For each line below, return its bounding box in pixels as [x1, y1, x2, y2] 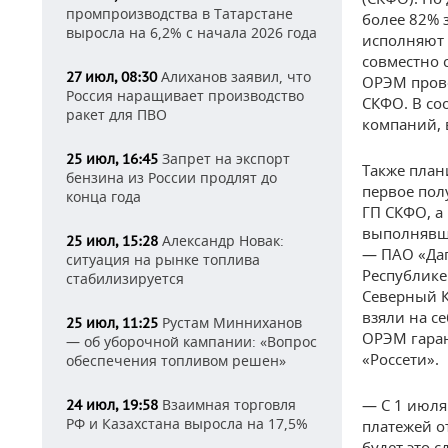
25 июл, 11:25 [66, 314, 158, 332]
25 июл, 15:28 [66, 232, 158, 250]
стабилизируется [66, 269, 184, 288]
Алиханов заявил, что [157, 67, 311, 86]
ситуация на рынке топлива [66, 250, 260, 269]
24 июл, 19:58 [66, 396, 158, 414]
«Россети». [362, 349, 439, 369]
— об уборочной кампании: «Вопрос [66, 332, 317, 351]
